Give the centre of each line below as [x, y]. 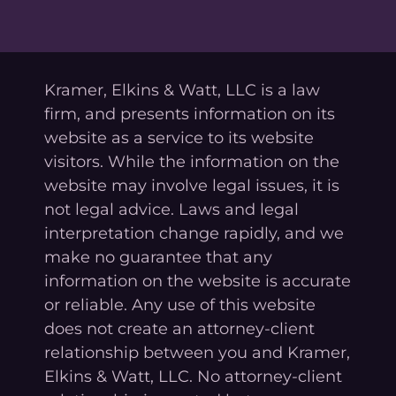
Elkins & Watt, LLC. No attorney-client [193, 376]
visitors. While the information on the [192, 161]
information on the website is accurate [198, 281]
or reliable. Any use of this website [180, 305]
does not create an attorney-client [179, 328]
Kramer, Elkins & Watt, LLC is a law [182, 90]
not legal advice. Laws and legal [171, 209]
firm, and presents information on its [190, 114]
